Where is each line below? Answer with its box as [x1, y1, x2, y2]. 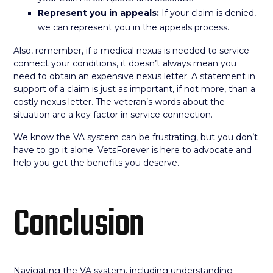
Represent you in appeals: [38, 7, 160, 18]
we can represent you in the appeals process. [38, 22, 230, 33]
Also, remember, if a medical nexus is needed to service [13, 45, 250, 56]
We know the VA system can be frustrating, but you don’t [13, 132, 258, 143]
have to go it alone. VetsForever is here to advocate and [13, 144, 252, 155]
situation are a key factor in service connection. [13, 109, 213, 120]
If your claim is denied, [159, 7, 257, 18]
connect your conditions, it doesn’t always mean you [13, 58, 237, 69]
